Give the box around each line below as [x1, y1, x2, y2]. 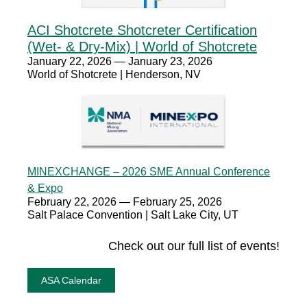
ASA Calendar [41, 275, 101, 286]
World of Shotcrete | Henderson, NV [27, 69, 201, 80]
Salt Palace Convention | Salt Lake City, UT [27, 209, 238, 221]
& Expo [27, 182, 63, 194]
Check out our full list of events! [108, 239, 280, 253]
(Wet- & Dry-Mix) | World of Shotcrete [27, 39, 257, 54]
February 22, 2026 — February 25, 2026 [27, 196, 222, 208]
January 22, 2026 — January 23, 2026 [27, 56, 212, 67]
